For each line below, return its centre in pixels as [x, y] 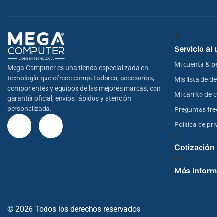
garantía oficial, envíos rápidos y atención [69, 99]
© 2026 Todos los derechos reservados [74, 209]
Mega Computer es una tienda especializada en [78, 68]
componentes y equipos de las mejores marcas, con [84, 89]
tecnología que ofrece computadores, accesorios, [81, 78]
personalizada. [30, 109]
